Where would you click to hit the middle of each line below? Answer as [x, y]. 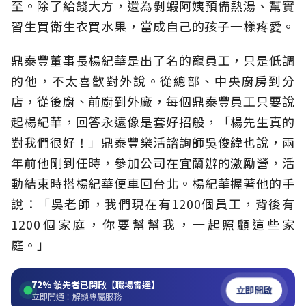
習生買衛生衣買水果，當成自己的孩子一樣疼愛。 [153, 26]
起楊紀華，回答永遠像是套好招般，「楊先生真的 [153, 122]
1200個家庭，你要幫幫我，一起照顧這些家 [153, 224]
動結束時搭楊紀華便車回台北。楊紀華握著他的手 [153, 183]
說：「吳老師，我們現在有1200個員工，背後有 [153, 204]
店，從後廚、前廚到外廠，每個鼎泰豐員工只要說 [153, 101]
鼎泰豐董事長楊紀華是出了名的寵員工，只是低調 [153, 60]
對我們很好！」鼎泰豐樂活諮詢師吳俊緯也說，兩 [153, 142]
